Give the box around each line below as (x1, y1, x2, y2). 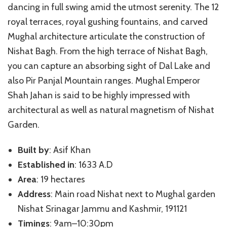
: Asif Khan (49, 144, 91, 156)
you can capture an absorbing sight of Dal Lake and (8, 60, 210, 71)
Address (18, 188, 51, 200)
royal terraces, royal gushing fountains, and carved (8, 16, 208, 27)
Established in (18, 159, 74, 170)
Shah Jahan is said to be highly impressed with (8, 89, 190, 101)
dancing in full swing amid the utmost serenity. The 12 (8, 1, 219, 13)
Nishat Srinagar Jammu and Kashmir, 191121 (18, 203, 187, 214)
